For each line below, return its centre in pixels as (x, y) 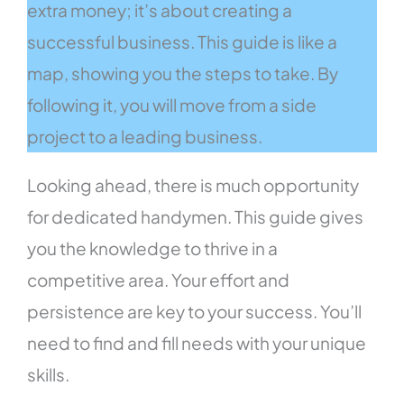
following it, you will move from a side (172, 104)
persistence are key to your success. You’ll (195, 311)
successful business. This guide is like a (183, 41)
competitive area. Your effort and (159, 279)
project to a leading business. (145, 136)
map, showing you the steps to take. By (183, 73)
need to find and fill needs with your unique (197, 342)
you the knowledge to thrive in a (153, 248)
